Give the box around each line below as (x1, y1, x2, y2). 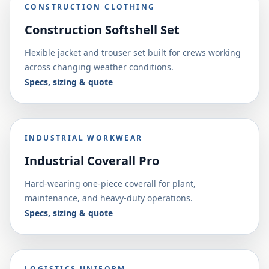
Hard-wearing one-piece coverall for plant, (25, 178, 196, 189)
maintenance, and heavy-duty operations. (25, 192, 193, 204)
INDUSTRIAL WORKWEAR (25, 133, 143, 143)
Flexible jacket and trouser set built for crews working (25, 47, 241, 58)
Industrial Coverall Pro (25, 153, 159, 169)
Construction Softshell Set (25, 22, 180, 38)
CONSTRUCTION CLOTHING (25, 2, 156, 12)
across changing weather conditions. (25, 61, 174, 73)
